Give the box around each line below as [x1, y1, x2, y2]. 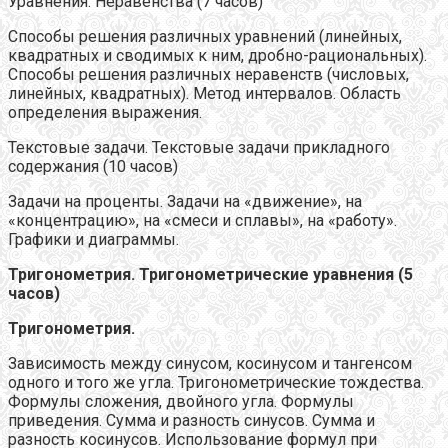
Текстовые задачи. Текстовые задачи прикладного [8, 137, 390, 157]
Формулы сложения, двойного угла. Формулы [8, 391, 354, 411]
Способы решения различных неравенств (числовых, [8, 64, 409, 84]
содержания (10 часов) [8, 156, 178, 176]
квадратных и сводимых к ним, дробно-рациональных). [8, 45, 427, 65]
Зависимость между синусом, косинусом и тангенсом [8, 353, 412, 373]
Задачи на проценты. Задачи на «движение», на [8, 191, 362, 211]
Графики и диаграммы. [8, 229, 179, 249]
